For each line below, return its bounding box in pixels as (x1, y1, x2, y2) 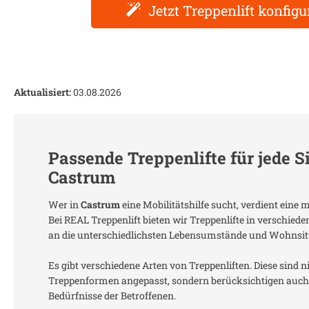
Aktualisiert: (14, 85, 71, 99)
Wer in (48, 197, 81, 211)
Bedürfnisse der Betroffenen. (48, 288, 176, 302)
